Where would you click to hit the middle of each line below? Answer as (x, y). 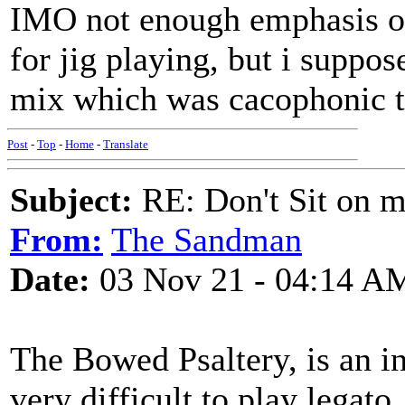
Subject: (71, 200)
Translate (126, 144)
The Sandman (207, 240)
